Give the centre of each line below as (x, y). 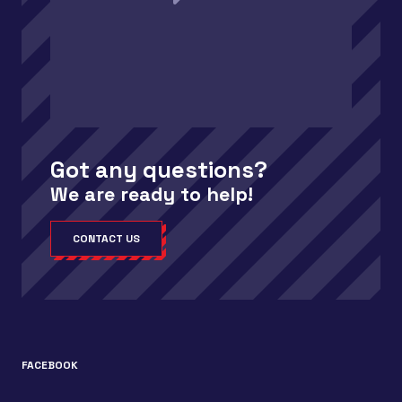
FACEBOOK (50, 365)
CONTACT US (106, 238)
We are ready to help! (152, 194)
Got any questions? (159, 169)
